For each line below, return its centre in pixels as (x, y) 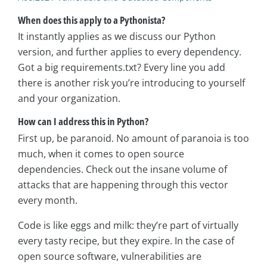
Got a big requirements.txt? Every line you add (122, 68)
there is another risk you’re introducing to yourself (131, 83)
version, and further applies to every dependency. (130, 52)
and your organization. (69, 99)
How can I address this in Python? (83, 122)
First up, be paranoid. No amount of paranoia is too (133, 138)
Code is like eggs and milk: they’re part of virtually (128, 225)
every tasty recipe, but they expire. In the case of (126, 240)
